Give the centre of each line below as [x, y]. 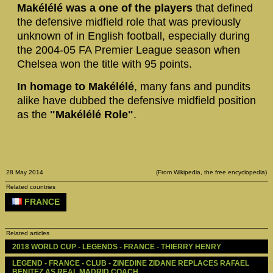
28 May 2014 [25, 172]
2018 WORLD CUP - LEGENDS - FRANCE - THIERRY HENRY [116, 246]
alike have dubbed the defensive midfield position [136, 101]
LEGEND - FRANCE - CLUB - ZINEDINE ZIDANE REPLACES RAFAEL [130, 264]
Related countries [31, 186]
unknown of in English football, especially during [133, 36]
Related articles [28, 233]
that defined [223, 8]
